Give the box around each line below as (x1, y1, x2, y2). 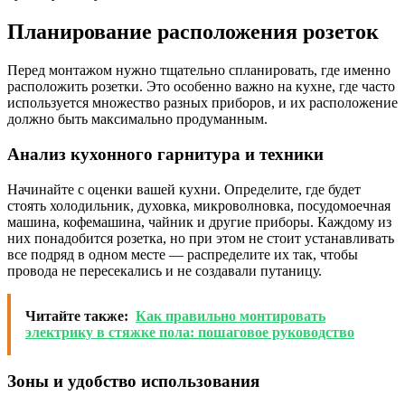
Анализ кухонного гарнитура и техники (7, 144, 324, 164)
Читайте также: (25, 307, 128, 324)
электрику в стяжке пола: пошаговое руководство (25, 324, 354, 340)
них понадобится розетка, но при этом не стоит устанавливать (7, 230, 394, 246)
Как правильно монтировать (136, 307, 325, 324)
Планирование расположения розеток (7, 20, 379, 44)
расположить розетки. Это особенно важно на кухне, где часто (7, 79, 395, 95)
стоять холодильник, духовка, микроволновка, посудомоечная (7, 197, 391, 213)
